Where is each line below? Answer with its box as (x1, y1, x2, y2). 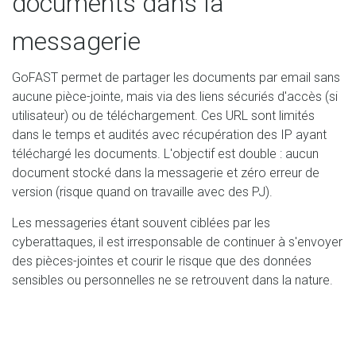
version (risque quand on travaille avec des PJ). (12, 184, 273, 200)
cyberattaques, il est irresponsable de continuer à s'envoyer (12, 234, 342, 250)
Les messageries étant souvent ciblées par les (12, 215, 270, 231)
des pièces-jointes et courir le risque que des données (12, 253, 311, 269)
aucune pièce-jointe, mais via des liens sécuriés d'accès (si (12, 89, 338, 105)
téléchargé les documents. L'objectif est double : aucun (12, 146, 319, 162)
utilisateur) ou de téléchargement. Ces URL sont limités (12, 108, 315, 124)
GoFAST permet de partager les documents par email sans (12, 70, 340, 86)
